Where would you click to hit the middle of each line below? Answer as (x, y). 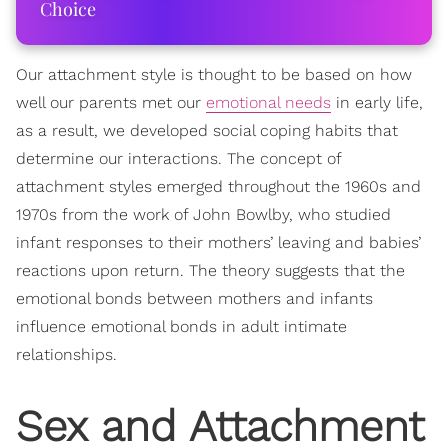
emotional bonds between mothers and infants (194, 298)
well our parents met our (111, 102)
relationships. (66, 354)
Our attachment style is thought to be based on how (214, 74)
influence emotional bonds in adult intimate (181, 326)
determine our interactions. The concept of (178, 158)
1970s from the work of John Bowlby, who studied (203, 214)
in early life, (377, 102)
